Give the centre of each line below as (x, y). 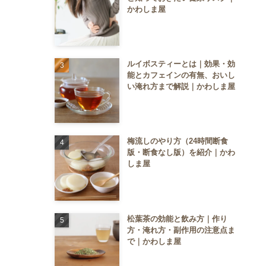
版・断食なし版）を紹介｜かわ (181, 153)
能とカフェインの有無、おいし (181, 75)
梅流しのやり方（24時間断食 (177, 141)
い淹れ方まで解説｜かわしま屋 (181, 86)
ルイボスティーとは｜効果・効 (181, 64)
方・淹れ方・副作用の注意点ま (181, 230)
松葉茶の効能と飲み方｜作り (177, 218)
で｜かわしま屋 (154, 241)
